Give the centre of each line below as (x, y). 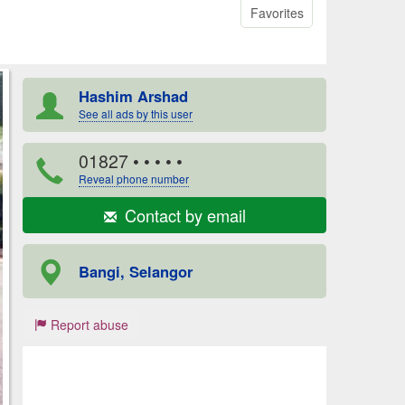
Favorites (277, 13)
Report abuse (88, 324)
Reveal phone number (133, 178)
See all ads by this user (135, 113)
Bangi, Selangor (135, 271)
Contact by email (183, 215)
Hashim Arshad (133, 95)
